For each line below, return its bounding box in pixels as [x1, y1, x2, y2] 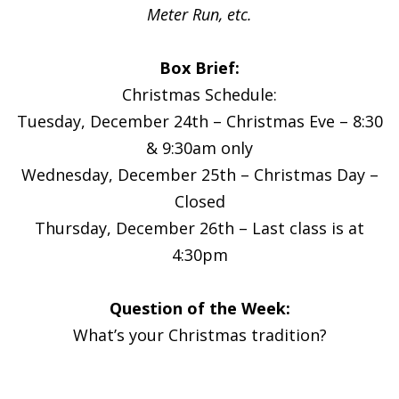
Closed [174, 190, 225, 212]
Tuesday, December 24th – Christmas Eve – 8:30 [16, 110, 383, 132]
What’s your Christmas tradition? [72, 323, 327, 346]
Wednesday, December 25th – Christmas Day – [20, 163, 379, 185]
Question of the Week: [109, 297, 290, 319]
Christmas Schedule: [122, 83, 277, 105]
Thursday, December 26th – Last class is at [35, 216, 364, 239]
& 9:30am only [146, 136, 253, 159]
